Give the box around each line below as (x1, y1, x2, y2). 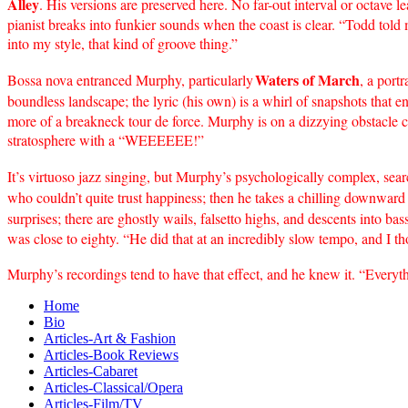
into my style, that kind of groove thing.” (7, 33, 238, 53)
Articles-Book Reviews (44, 346, 178, 362)
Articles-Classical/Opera (44, 379, 183, 395)
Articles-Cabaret (44, 362, 138, 379)
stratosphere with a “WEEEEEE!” (7, 129, 204, 149)
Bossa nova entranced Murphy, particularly (7, 69, 253, 89)
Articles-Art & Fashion (44, 330, 176, 346)
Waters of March (255, 68, 360, 90)
